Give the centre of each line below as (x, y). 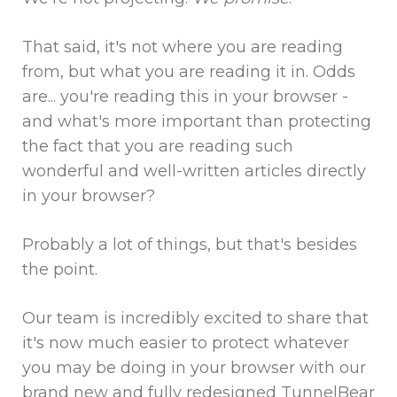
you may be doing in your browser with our (194, 367)
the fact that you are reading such (158, 146)
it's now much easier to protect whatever (186, 343)
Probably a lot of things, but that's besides (190, 244)
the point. (60, 269)
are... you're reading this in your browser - (185, 96)
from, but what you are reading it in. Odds (189, 71)
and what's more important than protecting (197, 121)
